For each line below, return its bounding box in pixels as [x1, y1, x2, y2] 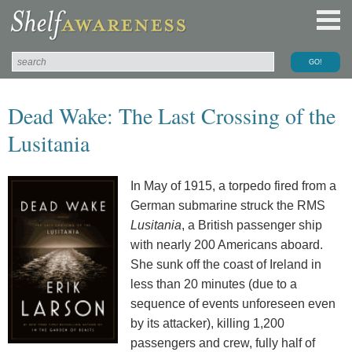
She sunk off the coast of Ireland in [130, 257, 321, 271]
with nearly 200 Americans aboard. [130, 237, 323, 251]
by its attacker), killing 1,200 [130, 316, 284, 330]
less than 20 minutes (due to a [130, 277, 297, 291]
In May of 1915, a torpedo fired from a [130, 178, 336, 192]
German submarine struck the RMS [130, 198, 325, 212]
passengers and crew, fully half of [130, 335, 315, 350]
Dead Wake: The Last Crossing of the [8, 100, 335, 130]
